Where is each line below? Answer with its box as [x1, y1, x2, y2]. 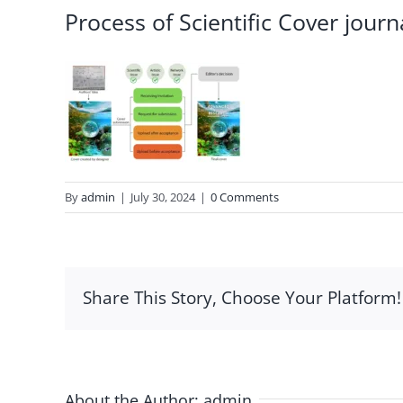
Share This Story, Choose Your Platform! [83, 286, 401, 309]
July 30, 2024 [130, 189, 195, 205]
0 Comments [210, 189, 279, 205]
